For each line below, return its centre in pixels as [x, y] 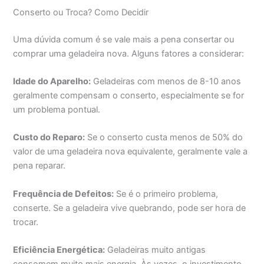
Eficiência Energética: [59, 250]
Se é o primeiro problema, [166, 194]
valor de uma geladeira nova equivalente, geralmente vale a [131, 152]
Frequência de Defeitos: [64, 194]
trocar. [26, 222]
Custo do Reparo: [49, 138]
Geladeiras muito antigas [156, 250]
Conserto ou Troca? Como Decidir [81, 12]
